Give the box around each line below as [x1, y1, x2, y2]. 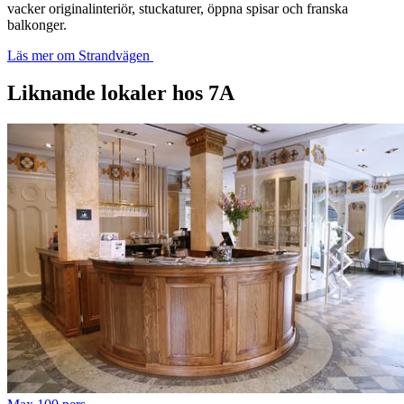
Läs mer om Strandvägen [7, 47, 153, 63]
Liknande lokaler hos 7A [7, 81, 234, 106]
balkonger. [7, 16, 67, 32]
